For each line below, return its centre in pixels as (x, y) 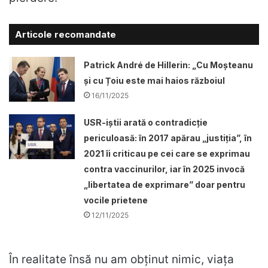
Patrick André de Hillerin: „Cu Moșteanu (169, 65)
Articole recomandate (66, 34)
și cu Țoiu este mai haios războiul (155, 80)
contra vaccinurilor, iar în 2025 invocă (165, 169)
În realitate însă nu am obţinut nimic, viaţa (121, 259)
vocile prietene (116, 200)
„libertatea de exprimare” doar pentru (165, 185)
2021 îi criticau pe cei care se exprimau (167, 153)
